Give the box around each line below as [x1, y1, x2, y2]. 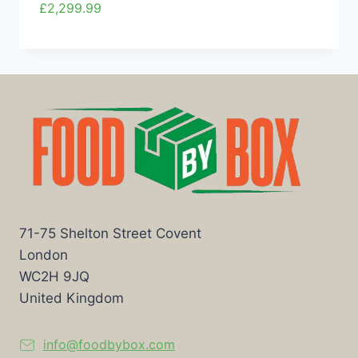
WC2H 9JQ [19, 268, 89, 285]
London [19, 247, 68, 264]
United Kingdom [19, 290, 124, 307]
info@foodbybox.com [43, 336, 175, 352]
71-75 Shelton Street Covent [19, 225, 201, 242]
